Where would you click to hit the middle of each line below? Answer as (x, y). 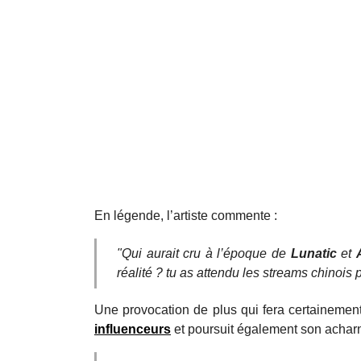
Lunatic (313, 254)
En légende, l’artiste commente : (186, 216)
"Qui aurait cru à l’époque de (204, 254)
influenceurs (133, 330)
